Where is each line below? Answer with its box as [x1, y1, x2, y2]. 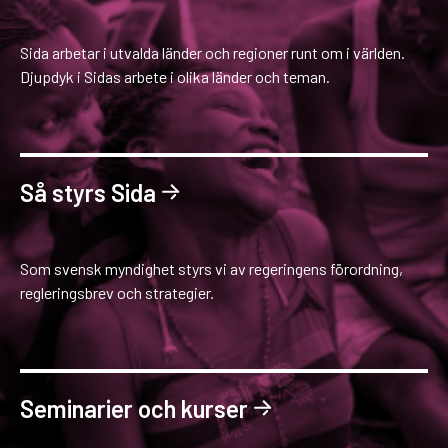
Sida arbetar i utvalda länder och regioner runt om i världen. [20, 42, 405, 62]
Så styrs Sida [20, 177, 156, 207]
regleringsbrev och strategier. [20, 282, 214, 302]
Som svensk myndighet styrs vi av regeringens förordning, [20, 258, 403, 278]
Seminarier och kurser [20, 393, 248, 423]
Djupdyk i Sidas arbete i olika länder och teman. [20, 66, 330, 86]
